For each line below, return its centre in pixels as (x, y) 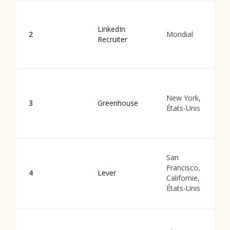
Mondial (180, 34)
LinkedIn (111, 29)
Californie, (183, 178)
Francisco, (183, 168)
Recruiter (112, 39)
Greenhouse (118, 103)
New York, (184, 98)
